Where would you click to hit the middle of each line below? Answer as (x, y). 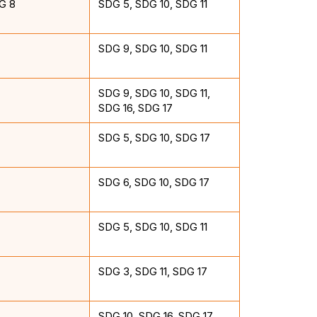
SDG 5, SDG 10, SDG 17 (154, 137)
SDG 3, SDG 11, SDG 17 (152, 271)
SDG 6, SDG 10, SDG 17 (154, 182)
